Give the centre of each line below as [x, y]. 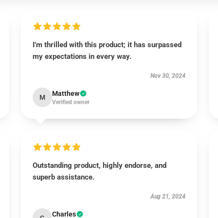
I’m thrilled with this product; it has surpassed [107, 45]
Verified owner [71, 102]
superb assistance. [63, 177]
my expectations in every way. [82, 56]
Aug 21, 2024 [168, 197]
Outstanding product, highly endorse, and [99, 165]
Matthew [65, 93]
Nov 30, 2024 [168, 76]
